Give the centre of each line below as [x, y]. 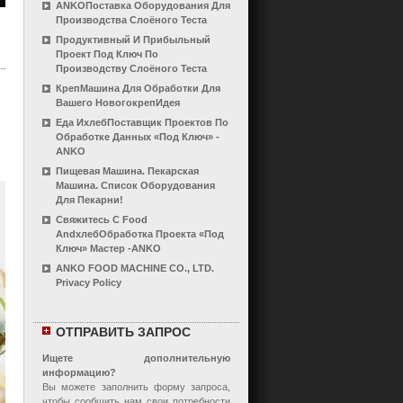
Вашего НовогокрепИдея [118, 103]
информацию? [79, 372]
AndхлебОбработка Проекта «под [140, 234]
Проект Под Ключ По [107, 54]
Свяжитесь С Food [102, 219]
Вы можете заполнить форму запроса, [136, 387]
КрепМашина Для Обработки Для [138, 88]
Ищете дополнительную [136, 358]
